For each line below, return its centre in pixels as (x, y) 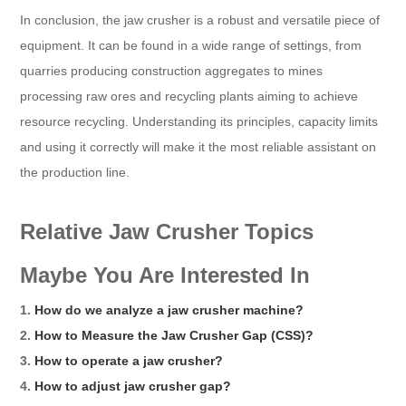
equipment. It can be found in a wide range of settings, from (191, 45)
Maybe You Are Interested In (165, 275)
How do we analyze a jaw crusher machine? (169, 309)
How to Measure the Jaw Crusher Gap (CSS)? (174, 335)
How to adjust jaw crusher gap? (133, 386)
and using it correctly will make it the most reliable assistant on (198, 146)
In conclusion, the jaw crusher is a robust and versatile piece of (200, 19)
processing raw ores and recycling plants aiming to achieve (189, 96)
